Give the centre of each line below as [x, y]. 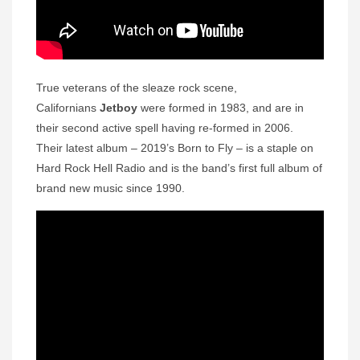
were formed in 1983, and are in [221, 107]
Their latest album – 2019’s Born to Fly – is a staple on [175, 147]
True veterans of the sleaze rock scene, [137, 87]
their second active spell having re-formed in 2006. [166, 127]
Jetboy [119, 107]
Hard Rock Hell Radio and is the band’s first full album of [179, 168]
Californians [68, 107]
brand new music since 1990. [110, 188]
